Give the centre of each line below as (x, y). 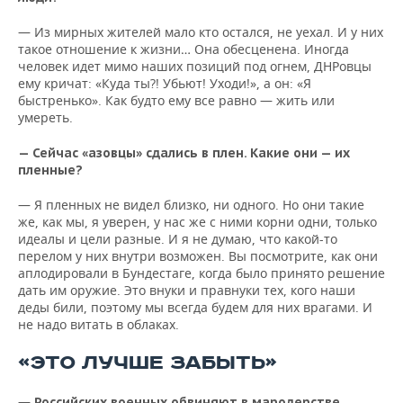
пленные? (50, 170)
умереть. (45, 117)
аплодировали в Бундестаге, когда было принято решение (201, 273)
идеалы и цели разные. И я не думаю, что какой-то (178, 239)
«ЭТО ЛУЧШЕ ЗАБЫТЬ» (148, 363)
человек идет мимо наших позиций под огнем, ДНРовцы (195, 66)
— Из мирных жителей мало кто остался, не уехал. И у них (201, 32)
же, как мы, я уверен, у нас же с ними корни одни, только (197, 222)
